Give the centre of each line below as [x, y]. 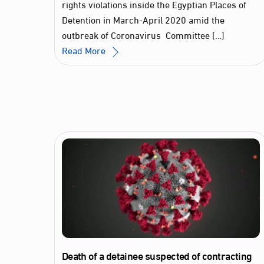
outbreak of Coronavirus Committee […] [143, 35]
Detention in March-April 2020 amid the [143, 19]
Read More [83, 50]
